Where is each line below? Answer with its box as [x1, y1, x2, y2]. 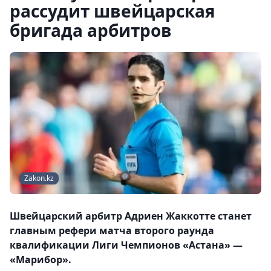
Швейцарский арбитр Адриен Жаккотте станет [10, 209, 252, 223]
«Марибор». [10, 253, 71, 267]
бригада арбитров [10, 19, 172, 42]
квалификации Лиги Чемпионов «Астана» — [10, 238, 243, 252]
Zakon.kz [24, 173, 54, 184]
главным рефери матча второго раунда [10, 224, 214, 238]
